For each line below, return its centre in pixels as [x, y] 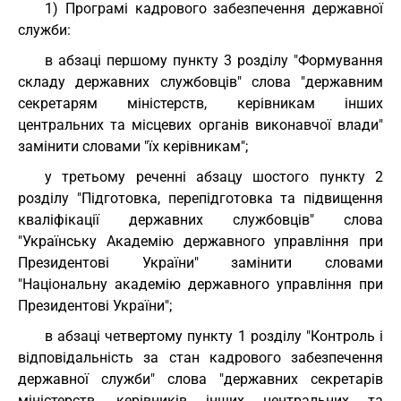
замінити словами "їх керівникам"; [133, 146]
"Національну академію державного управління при [200, 284]
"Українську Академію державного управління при [200, 241]
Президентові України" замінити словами [200, 263]
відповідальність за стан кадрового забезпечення [200, 358]
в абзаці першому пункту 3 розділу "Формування [214, 60]
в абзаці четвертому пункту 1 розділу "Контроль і [214, 336]
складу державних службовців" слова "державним [200, 82]
